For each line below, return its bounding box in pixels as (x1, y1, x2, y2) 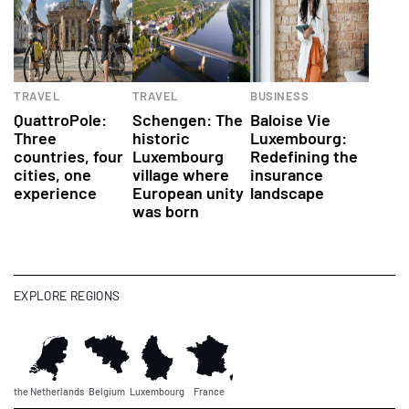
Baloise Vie (250, 109, 331, 130)
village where (131, 163, 229, 184)
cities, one (14, 163, 91, 184)
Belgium (89, 384, 125, 397)
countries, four (14, 145, 123, 166)
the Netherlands (14, 384, 84, 397)
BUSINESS (250, 88, 309, 103)
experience (14, 182, 97, 203)
